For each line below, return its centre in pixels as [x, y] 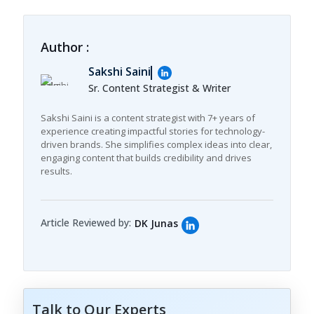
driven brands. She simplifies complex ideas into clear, [156, 144]
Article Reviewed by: [86, 223]
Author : [65, 47]
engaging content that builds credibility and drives [146, 158]
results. [56, 171]
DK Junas [156, 223]
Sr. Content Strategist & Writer [159, 88]
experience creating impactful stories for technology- [153, 131]
